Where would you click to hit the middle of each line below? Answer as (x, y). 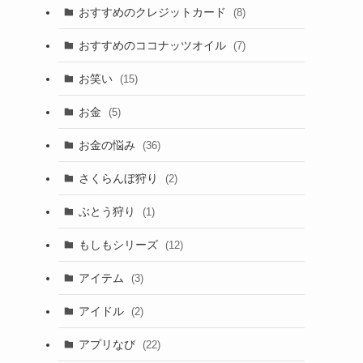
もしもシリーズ (120, 244)
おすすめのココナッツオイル (154, 45)
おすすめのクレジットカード (154, 12)
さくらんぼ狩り (120, 178)
